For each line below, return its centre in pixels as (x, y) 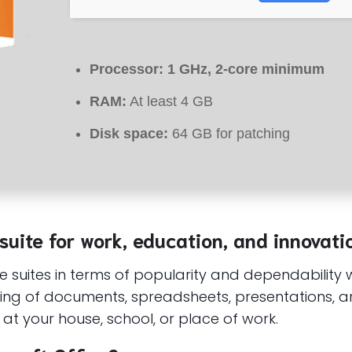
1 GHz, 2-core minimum (244, 69)
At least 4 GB (170, 101)
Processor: (126, 69)
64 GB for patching (229, 134)
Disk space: (129, 134)
